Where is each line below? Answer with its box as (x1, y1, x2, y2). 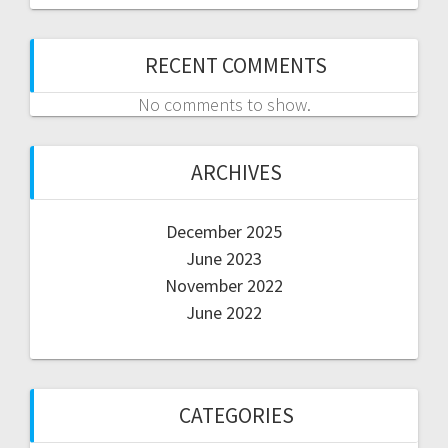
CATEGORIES (178, 402, 294, 430)
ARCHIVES (190, 159, 282, 187)
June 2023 (186, 247, 262, 271)
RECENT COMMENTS (145, 52, 327, 80)
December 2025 (166, 220, 282, 244)
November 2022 (165, 274, 283, 298)
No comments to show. (137, 93, 311, 117)
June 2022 (186, 301, 262, 325)
